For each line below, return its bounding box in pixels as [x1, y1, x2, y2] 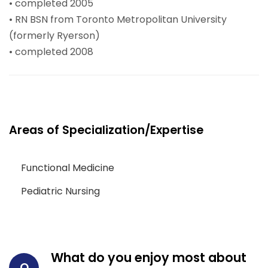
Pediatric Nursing [21, 184, 100, 199]
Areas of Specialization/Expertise [9, 122, 203, 139]
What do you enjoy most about [51, 249, 246, 267]
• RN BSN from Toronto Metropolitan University [9, 13, 227, 27]
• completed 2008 [9, 45, 93, 59]
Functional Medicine [21, 161, 114, 175]
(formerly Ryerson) [9, 29, 100, 43]
